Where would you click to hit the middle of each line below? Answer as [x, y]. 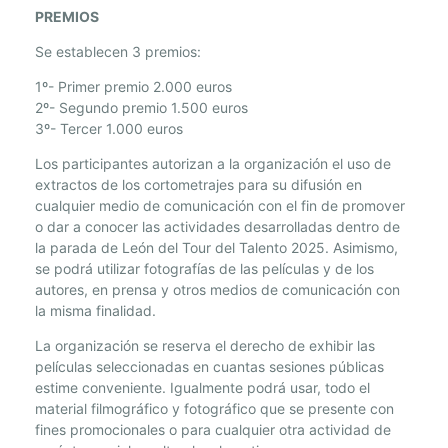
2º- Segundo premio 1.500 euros [141, 108]
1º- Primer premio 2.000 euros [133, 87]
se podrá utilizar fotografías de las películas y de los [204, 269]
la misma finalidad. [95, 311]
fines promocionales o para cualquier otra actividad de [213, 430]
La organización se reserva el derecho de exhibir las [205, 346]
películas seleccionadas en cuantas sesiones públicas [209, 367]
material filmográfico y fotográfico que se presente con [214, 409]
